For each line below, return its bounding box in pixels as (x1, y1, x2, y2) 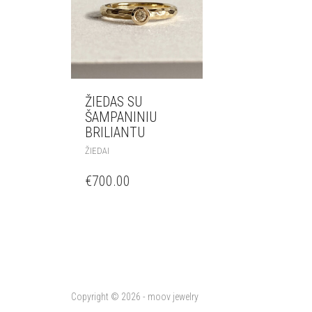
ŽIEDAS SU (85, 93, 142, 110)
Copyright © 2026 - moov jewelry (71, 290, 198, 302)
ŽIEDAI (85, 145, 109, 156)
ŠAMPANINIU (85, 108, 157, 125)
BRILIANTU (85, 123, 145, 141)
